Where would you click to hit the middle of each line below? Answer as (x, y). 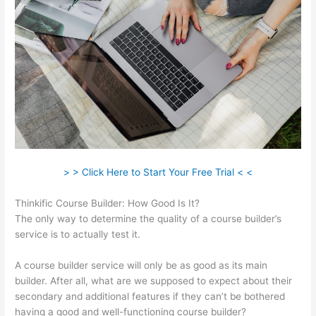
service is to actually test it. (78, 235)
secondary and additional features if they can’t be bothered (150, 296)
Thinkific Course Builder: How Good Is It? (108, 203)
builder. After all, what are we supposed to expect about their (154, 280)
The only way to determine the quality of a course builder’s (148, 219)
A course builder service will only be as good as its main (141, 265)
